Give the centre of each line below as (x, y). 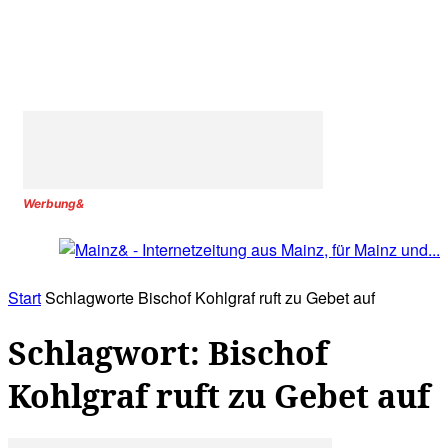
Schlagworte (89, 298)
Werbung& (53, 203)
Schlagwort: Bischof (168, 352)
